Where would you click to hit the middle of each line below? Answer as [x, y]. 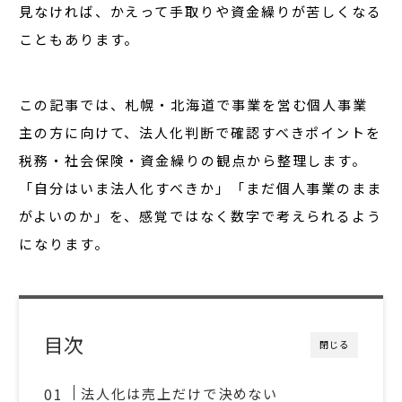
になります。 [64, 244]
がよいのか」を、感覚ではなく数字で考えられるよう [201, 216]
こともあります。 [79, 39]
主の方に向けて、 [79, 133]
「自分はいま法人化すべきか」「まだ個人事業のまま [201, 188]
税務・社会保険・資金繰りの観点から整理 [163, 161]
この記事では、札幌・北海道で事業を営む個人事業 [194, 105]
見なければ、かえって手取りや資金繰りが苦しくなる [201, 12]
